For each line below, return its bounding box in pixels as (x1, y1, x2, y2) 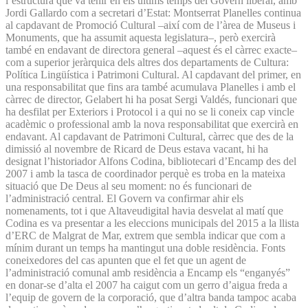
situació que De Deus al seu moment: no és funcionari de (5, 179, 252, 192)
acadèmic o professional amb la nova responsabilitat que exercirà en (5, 118, 298, 130)
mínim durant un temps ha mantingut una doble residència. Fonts (5, 241, 285, 254)
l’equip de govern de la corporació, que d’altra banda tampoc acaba (5, 291, 296, 303)
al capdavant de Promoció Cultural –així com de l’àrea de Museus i (5, 19, 296, 31)
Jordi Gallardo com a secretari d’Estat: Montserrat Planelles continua (5, 6, 301, 19)
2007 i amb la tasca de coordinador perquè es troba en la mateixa (5, 167, 285, 179)
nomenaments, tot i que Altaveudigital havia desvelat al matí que (5, 204, 283, 217)
